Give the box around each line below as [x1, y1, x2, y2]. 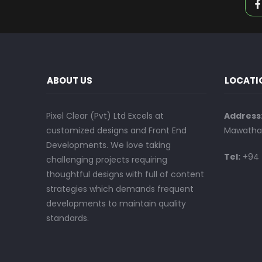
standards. [46, 212, 89, 224]
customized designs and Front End [46, 125, 187, 136]
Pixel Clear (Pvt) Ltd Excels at [46, 110, 164, 122]
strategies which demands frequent [46, 183, 194, 195]
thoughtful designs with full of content [46, 168, 204, 180]
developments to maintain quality [46, 198, 186, 209]
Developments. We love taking [46, 139, 171, 151]
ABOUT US [47, 74, 92, 87]
